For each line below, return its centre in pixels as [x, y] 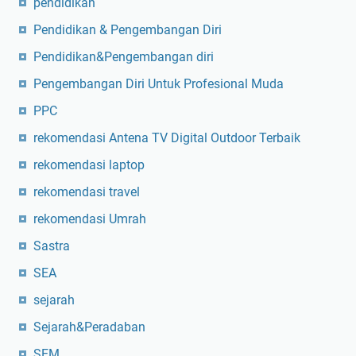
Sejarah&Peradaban [89, 327]
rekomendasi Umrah [90, 219]
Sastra [52, 246]
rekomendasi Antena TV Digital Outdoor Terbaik [167, 137]
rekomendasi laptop [89, 164]
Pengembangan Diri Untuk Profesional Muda [159, 83]
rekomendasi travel [87, 192]
